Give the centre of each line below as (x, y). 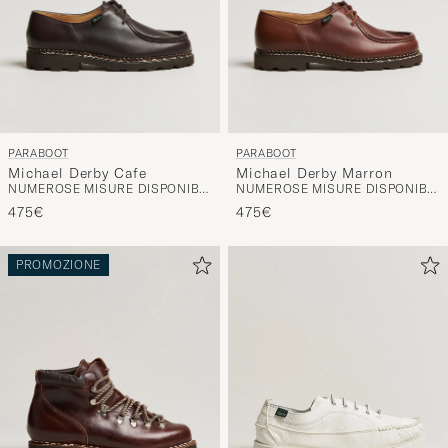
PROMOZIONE (59, 254)
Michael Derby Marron (314, 161)
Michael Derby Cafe (78, 161)
